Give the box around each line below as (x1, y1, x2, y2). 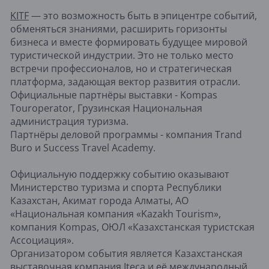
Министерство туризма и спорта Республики (10, 181, 222, 195)
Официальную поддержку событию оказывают (10, 168, 229, 181)
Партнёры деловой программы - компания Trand (10, 128, 242, 142)
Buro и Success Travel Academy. (10, 141, 158, 155)
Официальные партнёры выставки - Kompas (10, 88, 217, 102)
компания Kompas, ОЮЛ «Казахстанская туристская (10, 220, 255, 234)
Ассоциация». (10, 234, 76, 247)
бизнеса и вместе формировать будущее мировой (10, 35, 247, 49)
